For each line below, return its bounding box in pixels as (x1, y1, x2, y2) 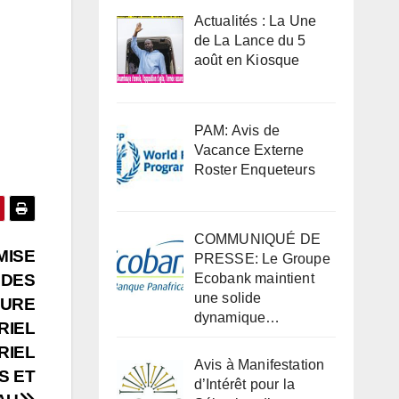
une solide (193, 290, 262, 306)
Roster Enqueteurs (193, 161, 315, 177)
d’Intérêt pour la (193, 377, 295, 393)
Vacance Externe (193, 142, 305, 158)
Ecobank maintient (193, 271, 314, 287)
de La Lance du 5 (193, 32, 306, 48)
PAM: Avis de (193, 122, 280, 138)
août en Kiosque (193, 52, 300, 68)
